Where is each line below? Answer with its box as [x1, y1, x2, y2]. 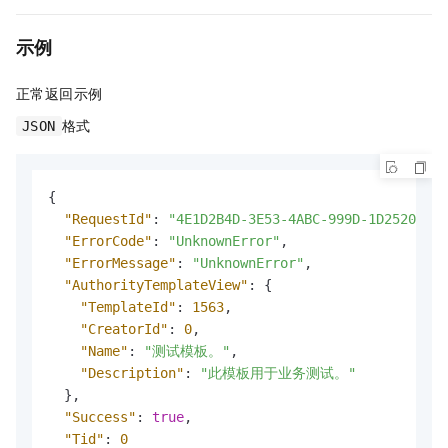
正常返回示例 [16, 82, 103, 103]
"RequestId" [64, 210, 152, 227]
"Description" [80, 364, 184, 381]
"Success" [64, 408, 136, 425]
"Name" [80, 342, 128, 359]
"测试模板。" [144, 342, 230, 359]
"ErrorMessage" [64, 254, 176, 271]
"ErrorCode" [64, 232, 152, 249]
